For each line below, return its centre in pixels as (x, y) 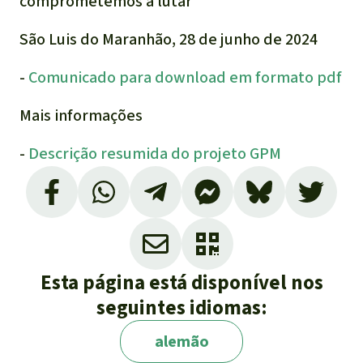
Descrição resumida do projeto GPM (155, 154)
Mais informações (81, 116)
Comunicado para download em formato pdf (185, 78)
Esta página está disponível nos (181, 283)
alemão (181, 342)
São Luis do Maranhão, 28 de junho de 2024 (169, 40)
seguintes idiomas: (181, 308)
